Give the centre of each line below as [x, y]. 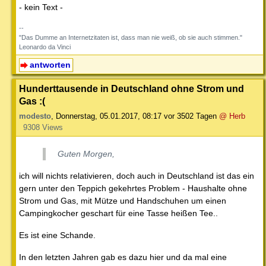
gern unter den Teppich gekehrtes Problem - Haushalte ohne [133, 188]
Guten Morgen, [86, 153]
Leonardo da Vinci [45, 47]
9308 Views [43, 127]
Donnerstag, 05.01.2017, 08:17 [109, 116]
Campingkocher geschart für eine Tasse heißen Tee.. [118, 213]
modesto [35, 116]
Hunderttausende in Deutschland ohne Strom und [132, 88]
